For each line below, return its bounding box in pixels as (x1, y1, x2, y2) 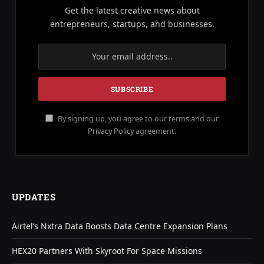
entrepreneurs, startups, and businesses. (49, 18, 214, 29)
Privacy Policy (88, 126, 134, 136)
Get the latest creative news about (64, 4, 200, 16)
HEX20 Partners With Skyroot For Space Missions (12, 245, 202, 256)
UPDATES (12, 190, 56, 203)
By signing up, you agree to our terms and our (56, 113, 219, 124)
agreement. (134, 126, 176, 136)
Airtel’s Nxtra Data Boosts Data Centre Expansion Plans (12, 220, 227, 232)
